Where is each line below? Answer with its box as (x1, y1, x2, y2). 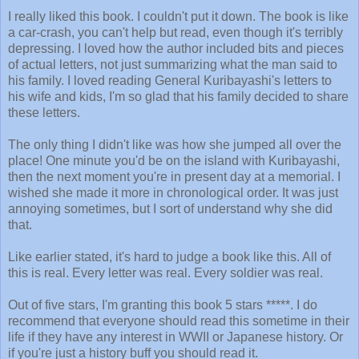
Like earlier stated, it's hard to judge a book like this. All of (8, 249, 331, 264)
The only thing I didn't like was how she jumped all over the (8, 137, 341, 151)
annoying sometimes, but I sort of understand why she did (8, 201, 333, 216)
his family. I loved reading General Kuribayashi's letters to (8, 73, 332, 87)
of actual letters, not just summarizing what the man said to (8, 57, 337, 71)
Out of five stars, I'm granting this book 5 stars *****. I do (8, 297, 317, 312)
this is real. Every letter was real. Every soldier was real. (8, 265, 323, 280)
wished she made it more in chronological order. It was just (8, 185, 338, 200)
